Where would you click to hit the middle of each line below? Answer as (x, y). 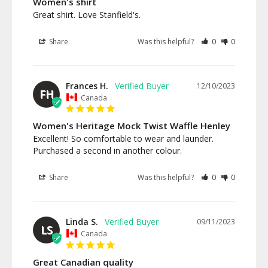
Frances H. (87, 86)
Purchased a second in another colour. (107, 151)
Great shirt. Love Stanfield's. (87, 14)
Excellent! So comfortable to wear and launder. (123, 139)
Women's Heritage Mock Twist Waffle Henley (132, 126)
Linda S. (82, 222)
